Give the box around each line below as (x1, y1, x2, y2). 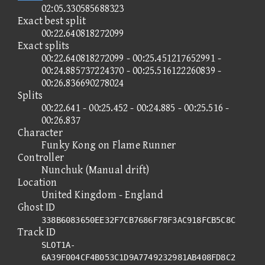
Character (18, 126, 63, 139)
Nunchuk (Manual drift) (41, 163, 150, 176)
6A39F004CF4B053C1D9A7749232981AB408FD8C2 (41, 252, 236, 262)
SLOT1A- (41, 240, 76, 250)
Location (18, 176, 57, 189)
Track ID (18, 225, 56, 238)
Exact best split (18, 14, 86, 27)
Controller (18, 151, 64, 164)
